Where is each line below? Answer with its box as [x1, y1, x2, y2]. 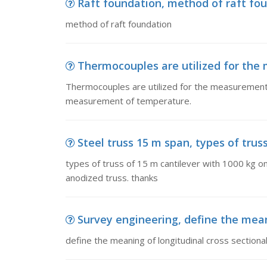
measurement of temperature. [65, 95, 191, 107]
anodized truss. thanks [65, 172, 158, 184]
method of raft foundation [65, 18, 172, 30]
